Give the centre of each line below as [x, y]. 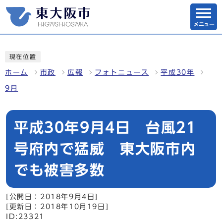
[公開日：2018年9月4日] [52, 197]
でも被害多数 [59, 170]
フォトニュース [122, 72]
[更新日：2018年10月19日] [57, 207]
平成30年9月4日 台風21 [105, 127]
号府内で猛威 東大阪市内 [105, 149]
